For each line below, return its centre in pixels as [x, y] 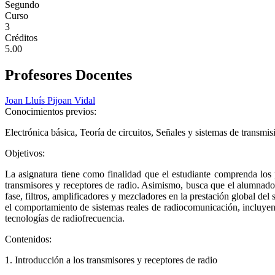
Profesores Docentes [68, 75]
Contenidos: [29, 239]
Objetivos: [26, 153]
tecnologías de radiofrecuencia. [65, 219]
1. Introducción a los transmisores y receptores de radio [111, 260]
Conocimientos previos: [52, 112]
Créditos [21, 37]
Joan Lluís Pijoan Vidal [50, 101]
